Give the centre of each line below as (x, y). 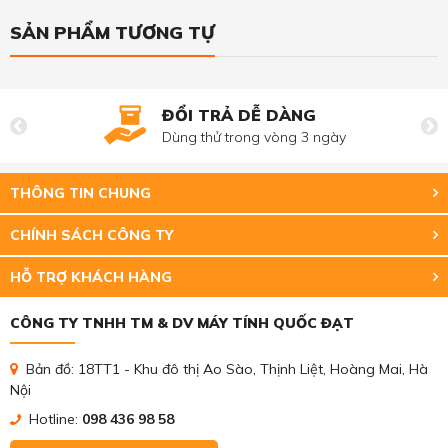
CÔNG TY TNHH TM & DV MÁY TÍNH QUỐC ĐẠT (182, 323)
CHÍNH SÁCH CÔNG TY (92, 235)
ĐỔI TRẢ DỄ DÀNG (239, 115)
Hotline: (53, 419)
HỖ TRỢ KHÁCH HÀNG (91, 277)
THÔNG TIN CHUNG (80, 193)
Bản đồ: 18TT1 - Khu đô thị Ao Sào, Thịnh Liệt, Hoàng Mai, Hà (225, 369)
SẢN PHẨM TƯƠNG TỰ (112, 33)
